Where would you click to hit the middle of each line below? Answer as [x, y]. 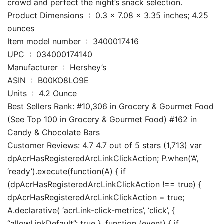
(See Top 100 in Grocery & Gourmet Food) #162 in [102, 119]
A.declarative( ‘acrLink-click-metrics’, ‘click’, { [91, 210]
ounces [21, 28]
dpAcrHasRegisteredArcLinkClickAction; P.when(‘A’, [103, 158]
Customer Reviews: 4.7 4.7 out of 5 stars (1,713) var [105, 145]
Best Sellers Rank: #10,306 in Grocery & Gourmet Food [111, 106]
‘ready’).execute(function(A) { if [67, 171]
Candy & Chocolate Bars [54, 132]
